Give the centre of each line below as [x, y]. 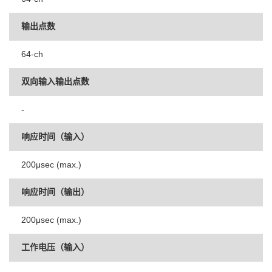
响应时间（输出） [55, 192]
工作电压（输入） [55, 247]
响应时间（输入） [55, 137]
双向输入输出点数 [55, 81]
